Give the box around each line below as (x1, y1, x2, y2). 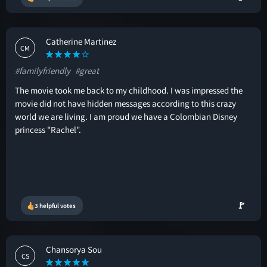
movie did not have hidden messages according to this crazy (15, 98, 236, 109)
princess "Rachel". (15, 124, 81, 135)
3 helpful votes (35, 201, 76, 210)
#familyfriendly (15, 65, 70, 76)
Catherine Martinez (46, 36, 116, 47)
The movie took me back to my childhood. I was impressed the (15, 85, 243, 96)
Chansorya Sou (46, 244, 102, 255)
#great (75, 65, 99, 76)
